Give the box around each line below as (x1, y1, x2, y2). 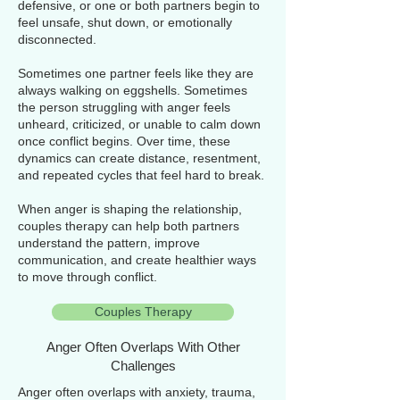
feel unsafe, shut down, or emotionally (18, 15, 232, 29)
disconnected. (18, 32, 96, 46)
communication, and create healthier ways (18, 253, 256, 267)
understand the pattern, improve (18, 236, 200, 250)
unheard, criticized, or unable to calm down (18, 117, 261, 131)
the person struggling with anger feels (18, 100, 230, 114)
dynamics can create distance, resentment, (18, 151, 261, 165)
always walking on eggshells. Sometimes (18, 83, 247, 97)
